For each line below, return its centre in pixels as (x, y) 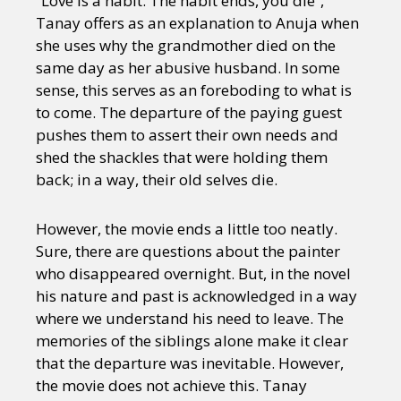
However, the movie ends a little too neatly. (187, 228)
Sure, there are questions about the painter (188, 251)
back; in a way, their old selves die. (157, 179)
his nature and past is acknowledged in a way (196, 295)
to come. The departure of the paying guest (189, 112)
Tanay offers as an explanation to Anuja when (197, 22)
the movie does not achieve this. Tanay (171, 385)
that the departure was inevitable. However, (190, 363)
